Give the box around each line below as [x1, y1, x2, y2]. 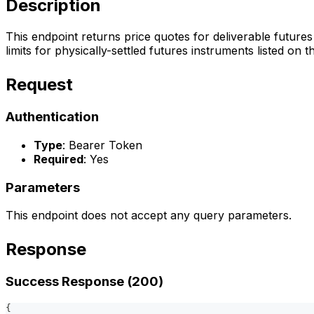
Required [34, 151, 83, 166]
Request [6, 74, 73, 95]
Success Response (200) [6, 273, 163, 290]
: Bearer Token [62, 137, 142, 152]
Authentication [6, 109, 99, 125]
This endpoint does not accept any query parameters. [6, 208, 292, 223]
